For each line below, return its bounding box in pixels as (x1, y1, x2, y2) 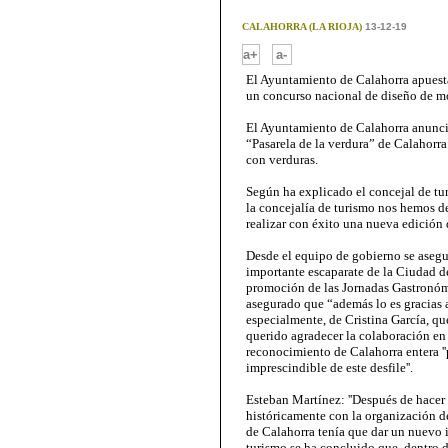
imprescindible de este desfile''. (246, 360, 413, 375)
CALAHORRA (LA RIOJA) (241, 21, 362, 32)
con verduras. (246, 152, 318, 167)
